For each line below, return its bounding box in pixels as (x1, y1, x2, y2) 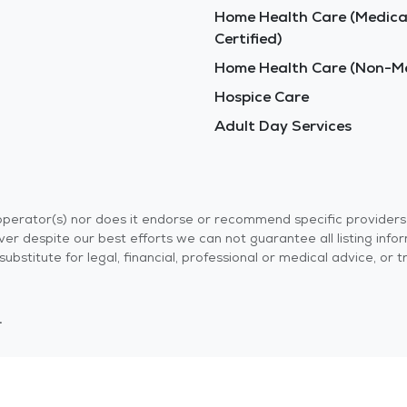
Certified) (214, 28, 282, 48)
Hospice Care (214, 86, 309, 106)
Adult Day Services (214, 115, 352, 135)
